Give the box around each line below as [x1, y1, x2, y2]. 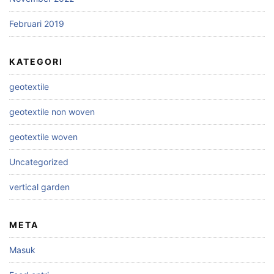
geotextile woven [9, 131, 78, 143]
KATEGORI [9, 56, 63, 67]
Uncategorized [9, 157, 68, 168]
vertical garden [9, 182, 70, 193]
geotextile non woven [9, 106, 95, 117]
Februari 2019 [9, 18, 64, 29]
